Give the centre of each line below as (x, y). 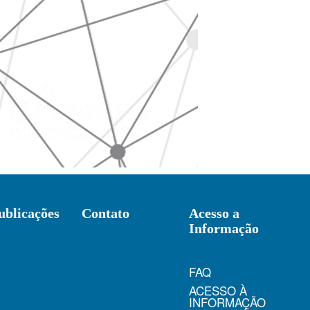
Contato (105, 213)
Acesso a (215, 213)
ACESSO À (218, 290)
